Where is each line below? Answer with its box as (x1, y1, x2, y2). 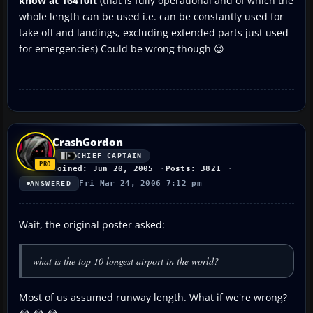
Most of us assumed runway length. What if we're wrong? (19, 290, 287, 304)
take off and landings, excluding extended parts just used (19, 25, 289, 39)
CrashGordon (52, 134, 123, 149)
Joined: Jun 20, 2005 (52, 163, 154, 173)
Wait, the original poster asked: (19, 217, 165, 231)
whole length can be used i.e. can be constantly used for (19, 9, 284, 23)
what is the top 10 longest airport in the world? (33, 254, 219, 268)
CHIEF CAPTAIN (77, 152, 143, 160)
